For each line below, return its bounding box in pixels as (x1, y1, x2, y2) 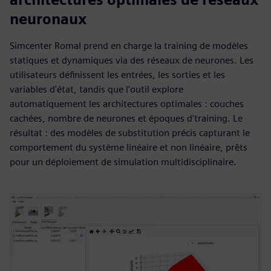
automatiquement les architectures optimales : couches (10, 98, 244, 109)
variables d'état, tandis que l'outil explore (10, 83, 183, 95)
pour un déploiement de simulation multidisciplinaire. (10, 156, 237, 168)
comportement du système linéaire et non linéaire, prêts (10, 142, 247, 153)
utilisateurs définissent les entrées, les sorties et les (10, 69, 225, 80)
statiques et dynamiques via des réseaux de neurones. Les (10, 54, 253, 66)
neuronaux (10, 10, 87, 28)
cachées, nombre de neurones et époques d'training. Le (10, 113, 243, 124)
